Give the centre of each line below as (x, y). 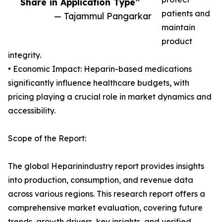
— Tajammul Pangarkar (103, 16)
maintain (178, 28)
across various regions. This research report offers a (107, 194)
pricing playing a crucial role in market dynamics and (110, 97)
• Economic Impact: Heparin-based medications (100, 69)
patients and (186, 14)
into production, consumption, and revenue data (101, 180)
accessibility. (32, 111)
